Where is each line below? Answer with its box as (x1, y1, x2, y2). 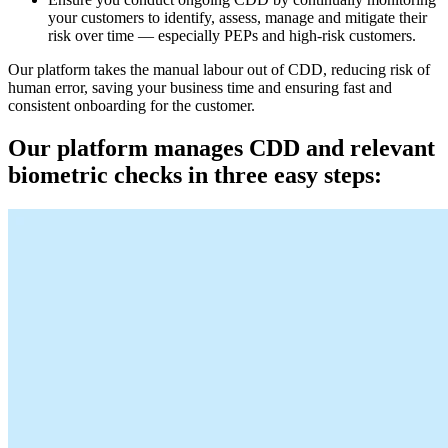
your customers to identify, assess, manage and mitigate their (48, 9, 427, 27)
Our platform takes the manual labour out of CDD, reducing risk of (8, 61, 430, 79)
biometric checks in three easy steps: (8, 162, 382, 189)
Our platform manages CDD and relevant (8, 135, 435, 162)
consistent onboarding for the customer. (8, 97, 255, 115)
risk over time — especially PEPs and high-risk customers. (48, 27, 416, 45)
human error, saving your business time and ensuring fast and (8, 79, 392, 97)
